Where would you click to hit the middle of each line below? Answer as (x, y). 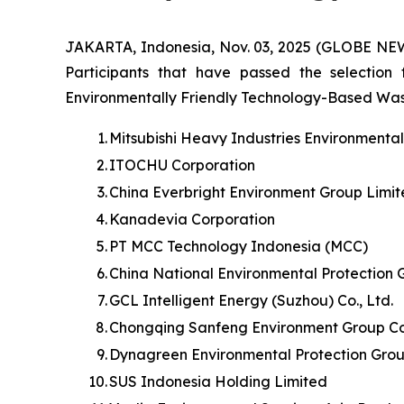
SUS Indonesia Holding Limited (218, 381)
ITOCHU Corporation (182, 165)
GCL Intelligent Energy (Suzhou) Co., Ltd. (251, 300)
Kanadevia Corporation (192, 219)
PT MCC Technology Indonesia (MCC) (239, 246)
